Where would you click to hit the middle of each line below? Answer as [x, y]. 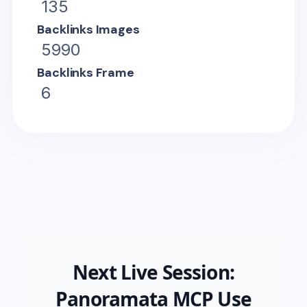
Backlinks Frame [86, 72]
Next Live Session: [153, 272]
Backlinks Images [88, 29]
